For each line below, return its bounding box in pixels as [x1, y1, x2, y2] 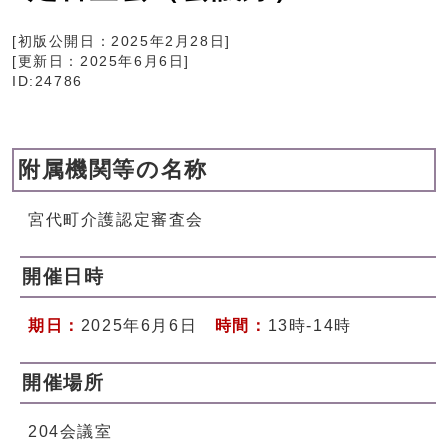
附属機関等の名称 [18, 157, 208, 183]
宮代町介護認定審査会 [28, 211, 204, 229]
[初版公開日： [12, 34, 112, 50]
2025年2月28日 [111, 34, 226, 50]
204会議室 [28, 423, 113, 441]
